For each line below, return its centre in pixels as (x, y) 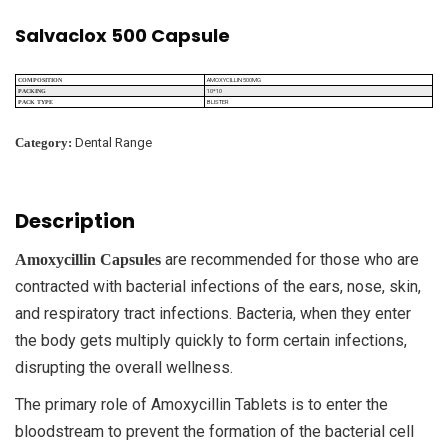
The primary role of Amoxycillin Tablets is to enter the (201, 404)
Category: (45, 142)
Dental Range (113, 142)
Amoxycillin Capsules (88, 259)
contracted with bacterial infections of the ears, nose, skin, (218, 286)
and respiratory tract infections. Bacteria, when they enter (213, 313)
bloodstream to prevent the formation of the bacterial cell (214, 431)
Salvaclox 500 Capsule (122, 35)
